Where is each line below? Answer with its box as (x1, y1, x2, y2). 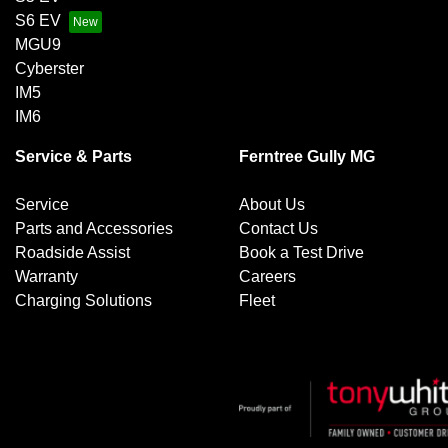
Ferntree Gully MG (239, 148, 375, 166)
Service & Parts (15, 148, 132, 166)
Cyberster (15, 60, 84, 78)
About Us (239, 196, 305, 214)
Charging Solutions (15, 292, 152, 310)
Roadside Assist (15, 244, 130, 262)
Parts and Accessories (15, 220, 173, 238)
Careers (239, 268, 296, 286)
